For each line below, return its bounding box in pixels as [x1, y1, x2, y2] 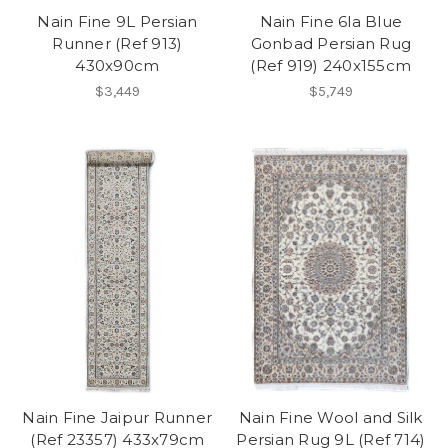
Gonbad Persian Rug [250, 34, 411, 54]
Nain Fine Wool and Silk [238, 408, 423, 428]
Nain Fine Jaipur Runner [22, 408, 213, 428]
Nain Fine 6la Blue [259, 12, 402, 32]
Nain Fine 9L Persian [37, 12, 198, 32]
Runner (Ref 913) [52, 34, 183, 54]
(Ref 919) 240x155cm [250, 56, 412, 76]
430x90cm [75, 56, 160, 76]
